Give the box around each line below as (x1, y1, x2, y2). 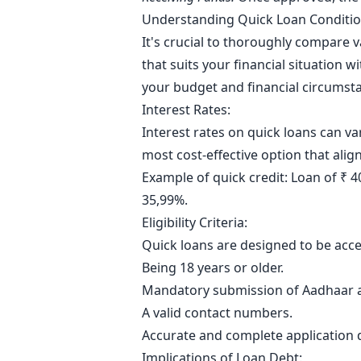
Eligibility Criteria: (142, 214, 254, 231)
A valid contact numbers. (142, 304, 296, 322)
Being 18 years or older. (142, 259, 287, 276)
